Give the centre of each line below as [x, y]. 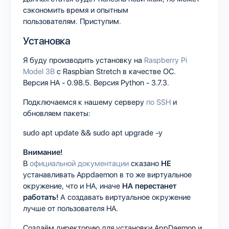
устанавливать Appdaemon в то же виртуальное [107, 175]
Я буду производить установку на [84, 60]
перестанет [156, 186]
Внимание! [43, 152]
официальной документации [79, 163]
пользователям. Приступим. [72, 21]
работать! [41, 197]
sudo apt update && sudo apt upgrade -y [93, 133]
